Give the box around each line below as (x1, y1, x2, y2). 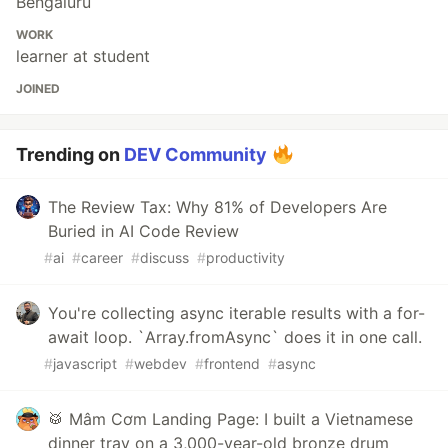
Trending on (16, 144, 124, 165)
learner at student (16, 46, 150, 66)
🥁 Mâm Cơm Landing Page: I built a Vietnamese (48, 409, 413, 429)
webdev (134, 355, 187, 372)
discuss (140, 249, 189, 266)
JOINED (16, 81, 60, 96)
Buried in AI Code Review (48, 221, 239, 241)
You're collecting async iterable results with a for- (48, 303, 425, 323)
